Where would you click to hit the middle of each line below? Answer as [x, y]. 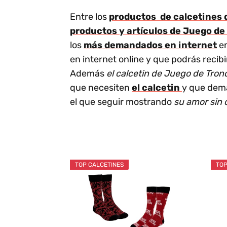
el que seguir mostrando [122, 102]
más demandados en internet [150, 45]
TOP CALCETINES [99, 165]
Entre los [89, 17]
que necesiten [101, 88]
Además [88, 74]
